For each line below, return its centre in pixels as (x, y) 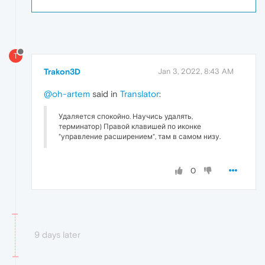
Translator (140, 93)
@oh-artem (67, 93)
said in (105, 93)
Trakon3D (62, 71)
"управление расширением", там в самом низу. (140, 136)
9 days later (57, 234)
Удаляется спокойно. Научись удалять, (126, 116)
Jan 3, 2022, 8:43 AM (196, 71)
